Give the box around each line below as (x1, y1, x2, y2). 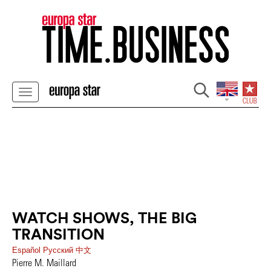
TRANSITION (12, 224, 105, 244)
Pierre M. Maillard (12, 256, 76, 268)
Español (12, 246, 43, 255)
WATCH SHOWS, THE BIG (12, 208, 197, 227)
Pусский (43, 246, 76, 255)
